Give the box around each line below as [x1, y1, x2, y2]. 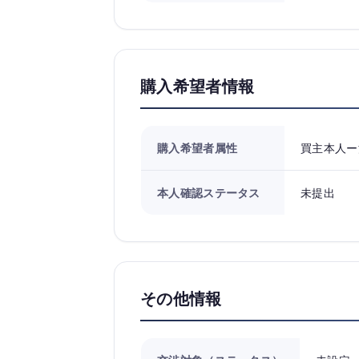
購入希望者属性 [157, 141, 238, 155]
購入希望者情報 [140, 77, 255, 96]
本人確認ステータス [157, 186, 260, 200]
